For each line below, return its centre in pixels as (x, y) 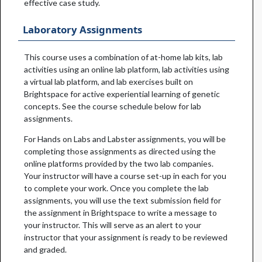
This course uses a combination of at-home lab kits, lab (123, 57)
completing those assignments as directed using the (120, 151)
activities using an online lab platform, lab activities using (127, 69)
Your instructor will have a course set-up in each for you (125, 176)
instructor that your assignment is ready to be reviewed (126, 237)
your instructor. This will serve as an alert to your (113, 225)
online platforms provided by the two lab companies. (119, 163)
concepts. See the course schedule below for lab (113, 106)
